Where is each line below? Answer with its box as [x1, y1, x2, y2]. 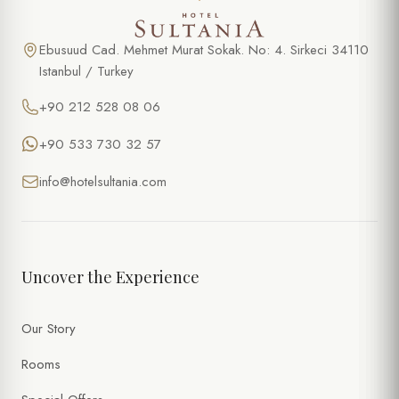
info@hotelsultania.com [39, 172, 167, 192]
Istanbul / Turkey [39, 61, 134, 82]
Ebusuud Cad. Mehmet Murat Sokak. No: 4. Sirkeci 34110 [39, 40, 369, 61]
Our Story [21, 319, 76, 339]
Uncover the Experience [21, 266, 199, 289]
